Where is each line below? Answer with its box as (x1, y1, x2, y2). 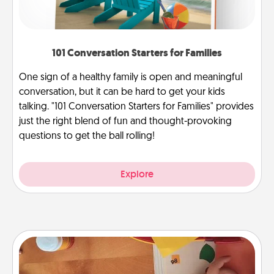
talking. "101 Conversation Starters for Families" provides (19, 102, 254, 112)
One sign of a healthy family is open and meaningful (19, 72, 242, 83)
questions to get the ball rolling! (19, 131, 155, 141)
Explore (120, 167, 154, 180)
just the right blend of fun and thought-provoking (19, 116, 232, 127)
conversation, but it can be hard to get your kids (19, 87, 225, 97)
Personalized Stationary (82, 246, 192, 261)
